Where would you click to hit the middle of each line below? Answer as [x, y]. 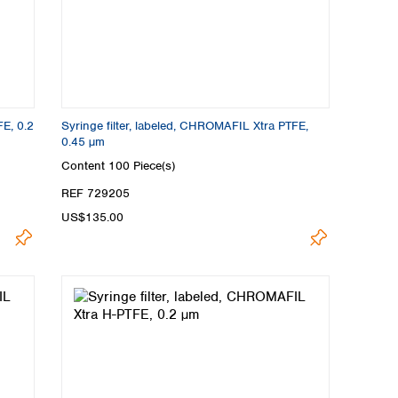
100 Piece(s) [142, 165]
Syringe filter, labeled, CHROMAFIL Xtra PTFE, [185, 125]
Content [85, 165]
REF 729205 [96, 194]
